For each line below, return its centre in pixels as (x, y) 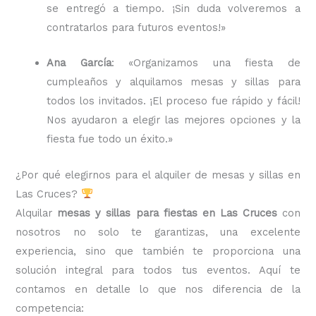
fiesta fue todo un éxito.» (110, 139)
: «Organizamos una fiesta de (206, 63)
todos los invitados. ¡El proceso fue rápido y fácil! (174, 101)
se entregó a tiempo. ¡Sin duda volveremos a (174, 8)
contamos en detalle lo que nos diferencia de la (158, 289)
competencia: (50, 308)
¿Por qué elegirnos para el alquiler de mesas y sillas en (158, 175)
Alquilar (37, 213)
